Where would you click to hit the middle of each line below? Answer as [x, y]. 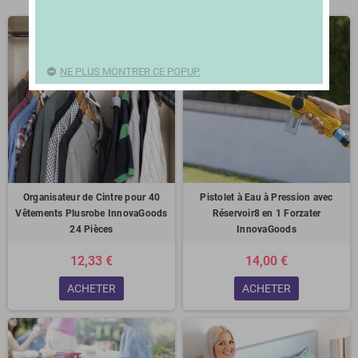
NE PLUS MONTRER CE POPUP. [130, 71]
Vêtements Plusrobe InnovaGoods [91, 213]
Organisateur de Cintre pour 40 [91, 197]
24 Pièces [91, 229]
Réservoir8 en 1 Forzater [267, 213]
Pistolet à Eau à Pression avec [267, 197]
